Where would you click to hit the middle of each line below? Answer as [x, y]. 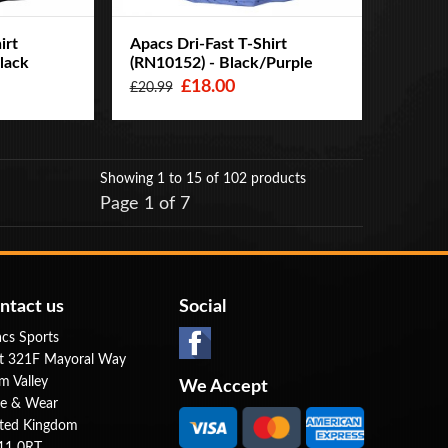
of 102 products [255, 178]
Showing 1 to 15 [152, 178]
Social [203, 306]
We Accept [224, 386]
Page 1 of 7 [144, 203]
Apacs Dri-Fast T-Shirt [208, 44]
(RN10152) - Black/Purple [221, 63]
